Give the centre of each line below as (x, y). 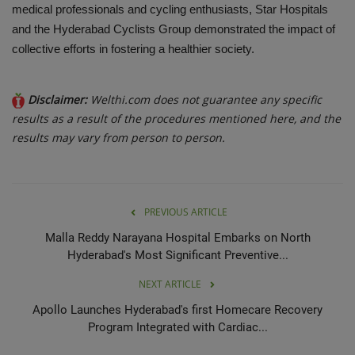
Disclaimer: (59, 99)
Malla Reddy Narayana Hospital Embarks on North (177, 237)
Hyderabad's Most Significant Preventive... (177, 255)
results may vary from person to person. (118, 137)
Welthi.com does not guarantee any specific (206, 99)
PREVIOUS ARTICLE (185, 212)
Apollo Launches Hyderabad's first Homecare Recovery (177, 309)
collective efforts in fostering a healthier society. (133, 48)
